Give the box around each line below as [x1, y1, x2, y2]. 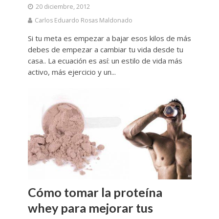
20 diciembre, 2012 [35, 2, 90, 11]
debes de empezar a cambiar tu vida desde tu [27, 44, 183, 54]
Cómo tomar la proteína [27, 184, 162, 199]
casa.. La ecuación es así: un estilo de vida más [27, 55, 182, 66]
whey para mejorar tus [27, 200, 153, 215]
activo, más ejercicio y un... [27, 66, 116, 77]
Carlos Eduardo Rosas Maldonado [34, 16, 132, 24]
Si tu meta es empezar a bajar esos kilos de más [27, 33, 191, 43]
